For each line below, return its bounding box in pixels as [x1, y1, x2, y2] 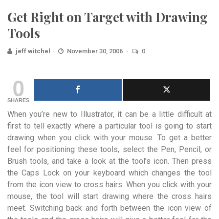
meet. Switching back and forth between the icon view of [7, 203, 212, 213]
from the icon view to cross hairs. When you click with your [7, 180, 212, 189]
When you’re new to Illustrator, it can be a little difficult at [7, 109, 212, 119]
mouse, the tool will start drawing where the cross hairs [7, 192, 212, 201]
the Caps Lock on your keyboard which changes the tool [7, 168, 212, 177]
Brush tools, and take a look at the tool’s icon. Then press [7, 156, 212, 166]
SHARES [7, 97, 29, 103]
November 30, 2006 [67, 47, 124, 55]
